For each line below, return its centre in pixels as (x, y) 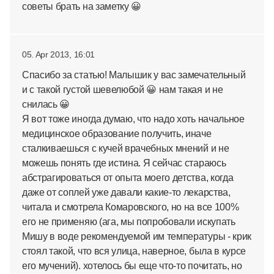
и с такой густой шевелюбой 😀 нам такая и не (123, 89)
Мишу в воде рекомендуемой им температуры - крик (137, 236)
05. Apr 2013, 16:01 (58, 54)
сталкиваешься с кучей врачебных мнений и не (126, 148)
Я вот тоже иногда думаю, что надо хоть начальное (133, 119)
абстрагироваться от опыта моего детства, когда (128, 177)
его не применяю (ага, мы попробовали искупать (129, 221)
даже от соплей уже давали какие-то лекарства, (126, 192)
